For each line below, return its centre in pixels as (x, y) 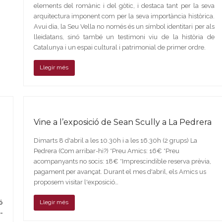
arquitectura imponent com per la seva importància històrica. (124, 16)
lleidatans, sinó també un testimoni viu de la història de (124, 37)
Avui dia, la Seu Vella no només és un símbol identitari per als (124, 26)
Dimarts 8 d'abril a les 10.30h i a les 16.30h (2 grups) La (115, 140)
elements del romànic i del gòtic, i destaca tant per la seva (124, 5)
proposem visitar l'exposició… (76, 182)
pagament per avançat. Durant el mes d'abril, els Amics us (120, 171)
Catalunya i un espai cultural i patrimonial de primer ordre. (119, 47)
